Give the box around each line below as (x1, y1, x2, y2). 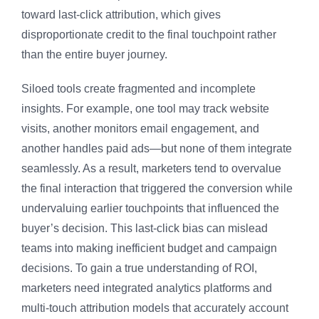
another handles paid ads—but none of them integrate (21, 142, 292, 155)
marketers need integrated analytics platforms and (21, 282, 272, 295)
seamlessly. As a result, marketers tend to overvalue (21, 162, 281, 175)
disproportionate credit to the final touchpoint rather (21, 28, 276, 41)
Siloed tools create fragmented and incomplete (21, 83, 256, 95)
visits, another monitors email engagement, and (21, 122, 259, 135)
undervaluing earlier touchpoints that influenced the (21, 202, 279, 215)
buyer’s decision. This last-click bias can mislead (21, 222, 268, 235)
